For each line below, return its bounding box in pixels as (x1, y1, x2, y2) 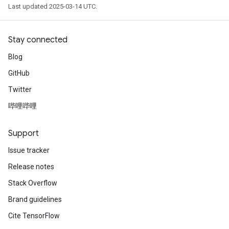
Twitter (8, 85, 32, 94)
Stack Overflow (8, 179, 57, 187)
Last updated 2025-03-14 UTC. (8, 3, 97, 10)
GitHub (8, 69, 30, 77)
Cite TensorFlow (8, 212, 60, 220)
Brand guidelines (8, 195, 62, 203)
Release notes (8, 163, 54, 171)
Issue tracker (8, 146, 50, 154)
